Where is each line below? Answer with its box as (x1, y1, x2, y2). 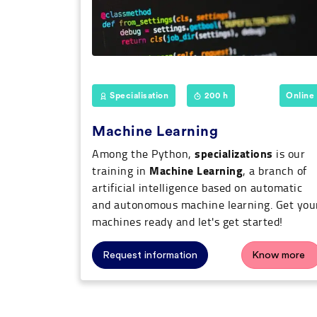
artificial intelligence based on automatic (92, 180, 302, 196)
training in (92, 163, 149, 179)
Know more (252, 250, 305, 261)
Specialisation (107, 91, 169, 100)
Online (286, 91, 315, 100)
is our (272, 146, 305, 162)
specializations (195, 145, 273, 162)
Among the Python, (92, 146, 195, 162)
